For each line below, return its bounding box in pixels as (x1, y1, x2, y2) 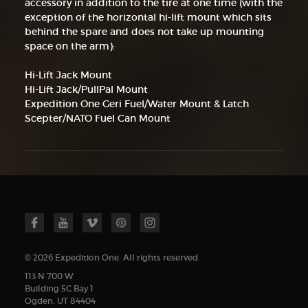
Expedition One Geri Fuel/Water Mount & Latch (24, 98, 249, 111)
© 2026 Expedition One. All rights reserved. (24, 252, 200, 263)
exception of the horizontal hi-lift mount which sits (24, 11, 272, 24)
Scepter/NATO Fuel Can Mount (24, 112, 170, 125)
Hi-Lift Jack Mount (24, 69, 112, 82)
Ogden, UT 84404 (24, 295, 96, 306)
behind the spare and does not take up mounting (24, 25, 264, 38)
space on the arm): (24, 40, 115, 53)
